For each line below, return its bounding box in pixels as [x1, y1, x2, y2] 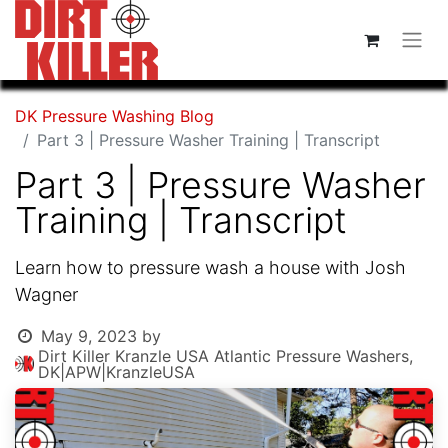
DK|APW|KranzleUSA [38, 362, 196, 382]
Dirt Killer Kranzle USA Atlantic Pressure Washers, [38, 346, 414, 366]
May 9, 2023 [40, 326, 137, 346]
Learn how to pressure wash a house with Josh [15, 257, 406, 278]
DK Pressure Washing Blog [15, 106, 214, 126]
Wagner [15, 284, 78, 305]
